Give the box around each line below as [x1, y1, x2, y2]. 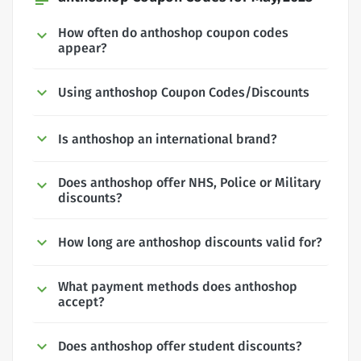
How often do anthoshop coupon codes [58, 24, 288, 40]
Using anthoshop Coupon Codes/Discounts [58, 84, 309, 100]
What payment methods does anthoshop [58, 279, 297, 295]
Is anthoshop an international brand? [58, 131, 277, 147]
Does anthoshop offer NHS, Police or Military [58, 175, 321, 191]
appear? [58, 39, 107, 56]
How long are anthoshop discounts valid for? [58, 234, 322, 251]
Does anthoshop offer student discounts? [58, 338, 302, 355]
